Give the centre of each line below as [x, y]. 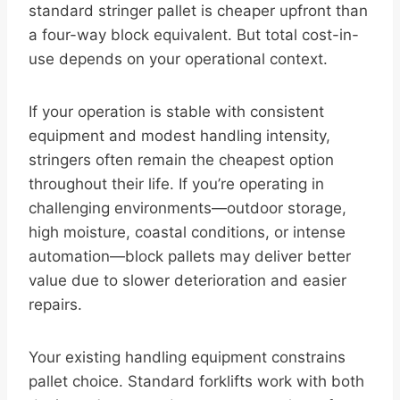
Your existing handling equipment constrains [187, 358]
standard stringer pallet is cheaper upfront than [198, 11]
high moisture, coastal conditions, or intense [187, 233]
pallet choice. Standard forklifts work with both [196, 382]
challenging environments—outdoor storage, [187, 208]
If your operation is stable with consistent [176, 112]
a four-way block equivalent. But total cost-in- [194, 35]
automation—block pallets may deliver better [190, 257]
